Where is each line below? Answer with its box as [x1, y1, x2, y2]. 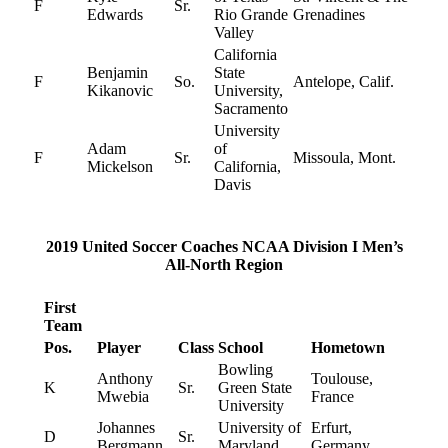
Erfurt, [310, 419, 352, 437]
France [310, 388, 354, 406]
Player [96, 339, 141, 357]
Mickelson [87, 158, 153, 176]
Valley [214, 24, 254, 42]
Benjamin [87, 64, 148, 82]
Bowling [217, 361, 273, 379]
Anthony [96, 370, 153, 388]
